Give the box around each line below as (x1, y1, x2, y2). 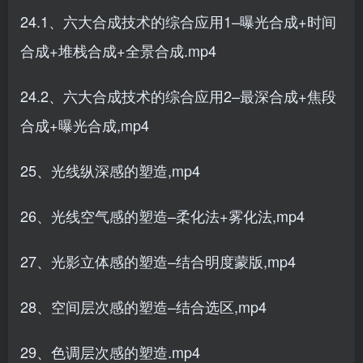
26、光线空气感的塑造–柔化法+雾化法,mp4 (20, 205, 305, 226)
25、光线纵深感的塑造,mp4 (20, 160, 200, 181)
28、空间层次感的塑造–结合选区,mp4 (20, 296, 267, 317)
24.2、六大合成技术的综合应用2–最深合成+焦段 (20, 85, 336, 106)
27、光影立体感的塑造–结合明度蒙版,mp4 (20, 250, 296, 271)
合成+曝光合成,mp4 (20, 114, 149, 135)
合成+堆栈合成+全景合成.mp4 (20, 40, 216, 61)
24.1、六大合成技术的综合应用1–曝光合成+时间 (20, 11, 336, 32)
